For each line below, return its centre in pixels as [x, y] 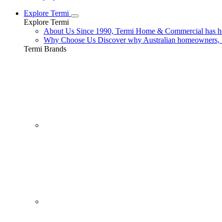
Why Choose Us [70, 40]
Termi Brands [45, 49]
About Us [59, 31]
